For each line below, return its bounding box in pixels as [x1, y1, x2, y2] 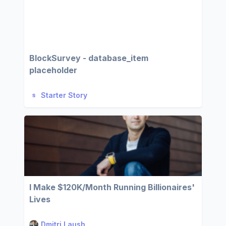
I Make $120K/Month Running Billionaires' [29, 182, 195, 192]
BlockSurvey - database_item [29, 53, 148, 63]
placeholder [29, 65, 77, 75]
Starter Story [41, 91, 87, 99]
